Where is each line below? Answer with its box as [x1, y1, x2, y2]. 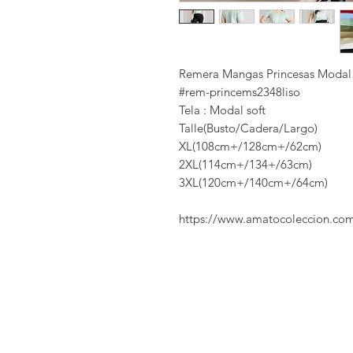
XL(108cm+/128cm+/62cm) [179, 139, 321, 154]
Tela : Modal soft [179, 102, 266, 118]
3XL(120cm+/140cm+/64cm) [179, 175, 328, 191]
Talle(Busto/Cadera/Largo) [179, 121, 318, 136]
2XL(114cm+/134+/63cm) [179, 157, 312, 173]
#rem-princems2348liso [179, 84, 300, 100]
